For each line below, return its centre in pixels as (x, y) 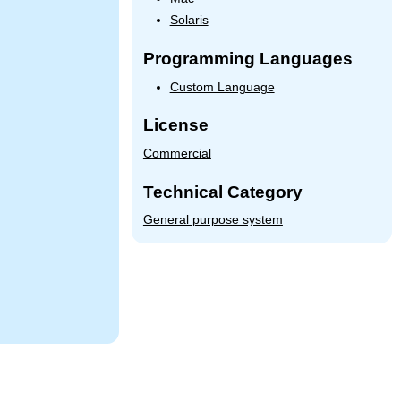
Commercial (177, 154)
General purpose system (213, 220)
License (175, 125)
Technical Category (222, 192)
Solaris (189, 21)
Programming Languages (247, 58)
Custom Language (222, 87)
